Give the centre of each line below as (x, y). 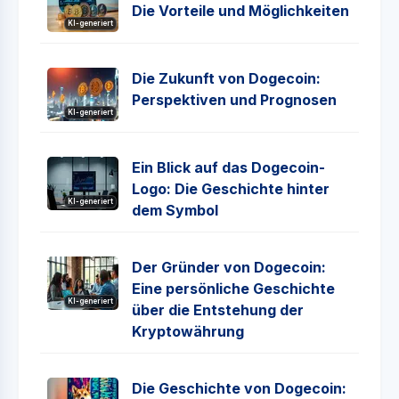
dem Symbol (175, 210)
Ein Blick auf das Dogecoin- (228, 167)
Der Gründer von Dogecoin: (229, 267)
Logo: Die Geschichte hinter (231, 189)
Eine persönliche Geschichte (233, 289)
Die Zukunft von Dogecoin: (226, 78)
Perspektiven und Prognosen (234, 100)
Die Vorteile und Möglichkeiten (240, 11)
